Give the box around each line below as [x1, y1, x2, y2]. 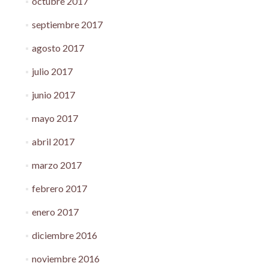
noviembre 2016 [31, 252, 100, 264]
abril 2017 [31, 135, 74, 147]
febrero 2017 [31, 182, 87, 194]
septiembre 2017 [31, 18, 103, 30]
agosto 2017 [31, 41, 84, 53]
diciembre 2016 [31, 229, 97, 241]
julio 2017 [31, 65, 73, 77]
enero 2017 [31, 205, 79, 217]
